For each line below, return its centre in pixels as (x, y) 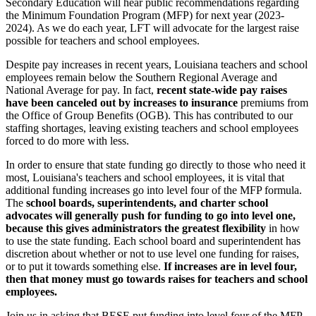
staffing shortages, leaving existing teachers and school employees (152, 128)
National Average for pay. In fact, (81, 90)
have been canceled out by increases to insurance (122, 102)
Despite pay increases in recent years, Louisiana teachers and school (157, 64)
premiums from (273, 102)
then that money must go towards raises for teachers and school (157, 279)
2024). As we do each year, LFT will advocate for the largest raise (152, 28)
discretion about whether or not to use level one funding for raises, (152, 253)
